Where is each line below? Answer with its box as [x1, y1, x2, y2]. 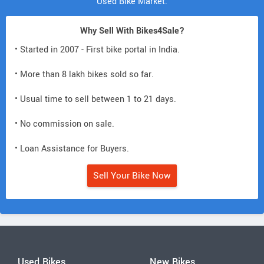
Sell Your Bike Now [93, 169, 171, 182]
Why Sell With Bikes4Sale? [80, 24, 184, 37]
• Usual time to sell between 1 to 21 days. [15, 93, 176, 105]
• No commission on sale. [15, 117, 114, 130]
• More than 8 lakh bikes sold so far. [15, 68, 154, 81]
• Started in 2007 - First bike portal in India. [15, 43, 180, 56]
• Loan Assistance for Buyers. [15, 142, 129, 155]
